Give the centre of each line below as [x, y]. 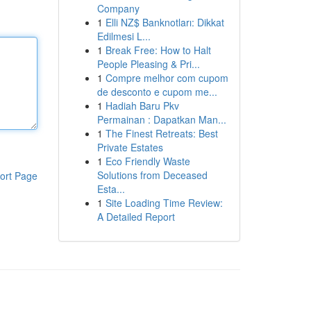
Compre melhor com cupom [167, 78]
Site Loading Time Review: [164, 203]
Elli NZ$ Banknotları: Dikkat [165, 22]
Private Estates [130, 147]
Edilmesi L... [124, 36]
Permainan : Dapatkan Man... [161, 119]
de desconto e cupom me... [157, 92]
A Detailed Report [136, 217]
